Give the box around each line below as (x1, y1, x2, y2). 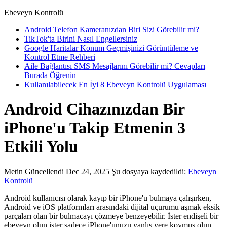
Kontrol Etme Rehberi (24, 53, 95, 61)
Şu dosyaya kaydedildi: (111, 167, 188, 176)
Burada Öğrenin (24, 71, 76, 80)
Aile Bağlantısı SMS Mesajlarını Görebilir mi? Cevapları (24, 62, 205, 70)
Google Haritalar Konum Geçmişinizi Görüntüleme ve (24, 44, 198, 52)
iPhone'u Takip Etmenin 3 (4, 119, 185, 137)
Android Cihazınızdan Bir (4, 100, 184, 119)
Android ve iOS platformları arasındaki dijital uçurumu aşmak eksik (4, 202, 220, 211)
